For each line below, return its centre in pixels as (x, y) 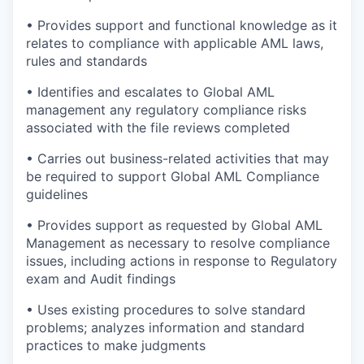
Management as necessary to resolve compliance (178, 243)
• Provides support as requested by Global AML (174, 225)
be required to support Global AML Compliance (173, 176)
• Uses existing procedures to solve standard (166, 310)
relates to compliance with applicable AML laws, (175, 43)
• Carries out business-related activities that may (178, 158)
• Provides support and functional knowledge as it (182, 25)
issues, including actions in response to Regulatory (182, 261)
